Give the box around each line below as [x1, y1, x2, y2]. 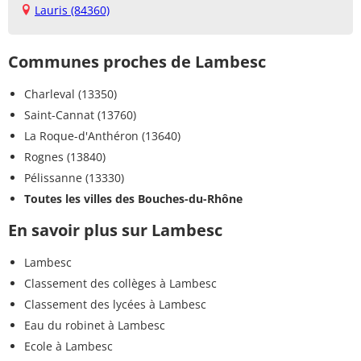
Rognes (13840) [24, 149, 106, 165]
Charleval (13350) [24, 86, 117, 102]
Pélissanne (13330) [24, 170, 124, 186]
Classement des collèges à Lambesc [24, 276, 217, 292]
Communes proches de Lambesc [8, 51, 266, 73]
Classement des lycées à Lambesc [24, 297, 206, 313]
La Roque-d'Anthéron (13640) [24, 128, 180, 144]
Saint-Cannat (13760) [24, 107, 136, 123]
